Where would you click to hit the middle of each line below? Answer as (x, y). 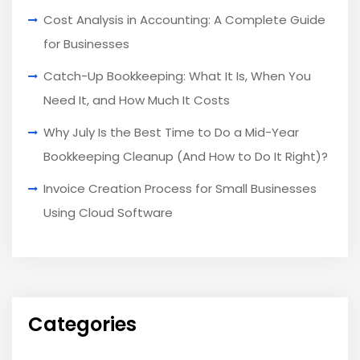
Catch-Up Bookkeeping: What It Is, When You (177, 76)
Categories (82, 325)
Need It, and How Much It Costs (137, 100)
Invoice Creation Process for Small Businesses (180, 189)
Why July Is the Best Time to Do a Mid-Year (171, 133)
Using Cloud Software (108, 213)
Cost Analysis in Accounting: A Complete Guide (184, 20)
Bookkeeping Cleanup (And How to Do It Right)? (186, 157)
